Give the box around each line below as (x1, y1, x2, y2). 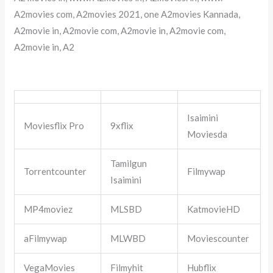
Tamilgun (110, 157, 147, 169)
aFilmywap (24, 232, 68, 244)
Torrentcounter (24, 165, 87, 177)
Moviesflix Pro (24, 119, 85, 131)
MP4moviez (24, 203, 73, 214)
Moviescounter (187, 232, 250, 244)
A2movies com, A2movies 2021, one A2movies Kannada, (14, 8, 241, 19)
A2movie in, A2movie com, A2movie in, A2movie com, (14, 24, 226, 36)
